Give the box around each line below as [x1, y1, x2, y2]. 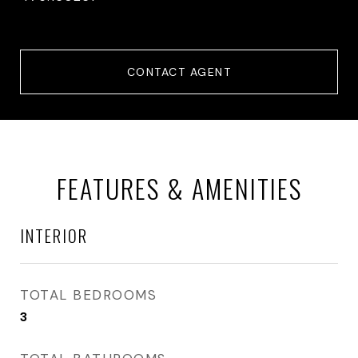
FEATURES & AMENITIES [56, 169, 302, 207]
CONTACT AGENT [126, 65, 232, 79]
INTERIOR [20, 223, 88, 248]
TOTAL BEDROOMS [20, 286, 157, 304]
